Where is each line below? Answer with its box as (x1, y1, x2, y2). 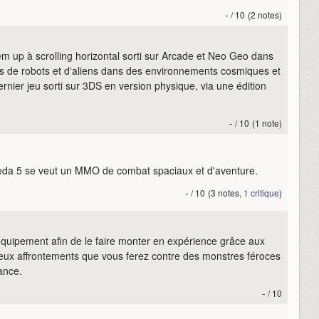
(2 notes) (248, 8, 282, 21)
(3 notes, (208, 186, 244, 199)
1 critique (244, 186, 279, 199)
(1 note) (252, 116, 282, 129)
